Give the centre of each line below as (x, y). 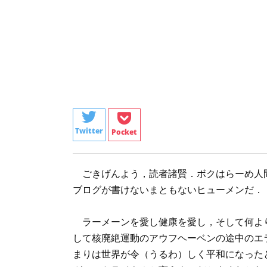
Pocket (124, 132)
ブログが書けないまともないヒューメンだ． (168, 190)
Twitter (89, 131)
